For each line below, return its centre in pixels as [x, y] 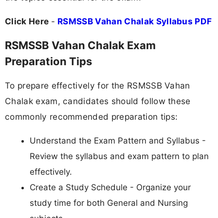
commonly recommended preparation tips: [91, 117]
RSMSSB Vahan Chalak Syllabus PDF [135, 21]
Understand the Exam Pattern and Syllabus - [118, 141]
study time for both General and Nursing [109, 203]
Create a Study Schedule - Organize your [110, 188]
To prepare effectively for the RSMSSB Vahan [98, 86]
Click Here [28, 21]
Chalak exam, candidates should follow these [98, 101]
